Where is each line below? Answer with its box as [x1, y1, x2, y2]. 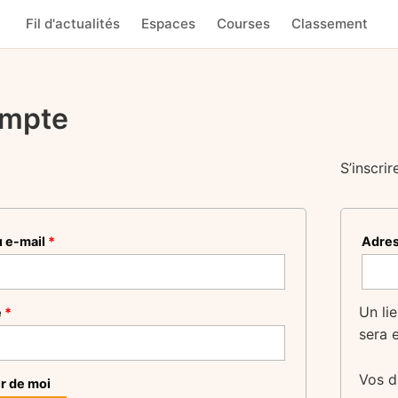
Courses [217, 15, 270, 32]
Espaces [141, 15, 195, 32]
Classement [291, 15, 368, 32]
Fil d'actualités [26, 15, 120, 32]
